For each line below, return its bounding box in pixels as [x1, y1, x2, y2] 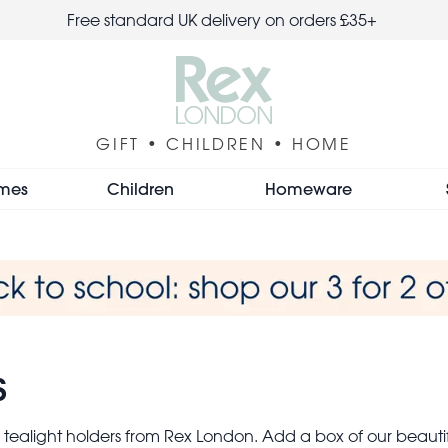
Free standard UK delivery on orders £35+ [67, 10, 381, 30]
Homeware [264, 177, 352, 199]
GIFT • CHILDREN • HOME [96, 133, 352, 154]
